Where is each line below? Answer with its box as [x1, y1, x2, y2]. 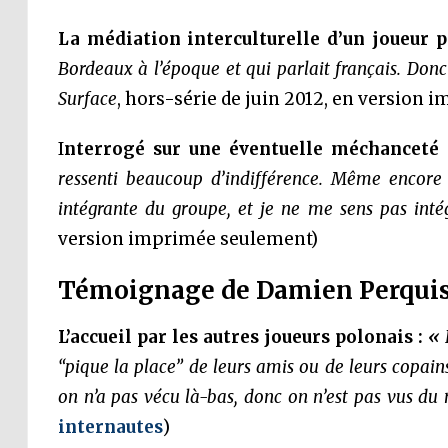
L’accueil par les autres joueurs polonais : [57, 326, 424, 348]
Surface [57, 88, 117, 110]
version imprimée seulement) [57, 228, 318, 250]
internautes [57, 416, 163, 438]
